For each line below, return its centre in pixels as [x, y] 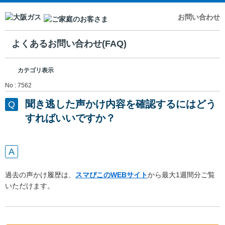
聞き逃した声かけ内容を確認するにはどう [121, 104]
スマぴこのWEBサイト [111, 175]
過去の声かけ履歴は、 [40, 175]
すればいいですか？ [70, 118]
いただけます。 [30, 186]
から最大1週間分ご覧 [181, 175]
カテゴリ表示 [36, 70]
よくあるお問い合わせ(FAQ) [69, 44]
